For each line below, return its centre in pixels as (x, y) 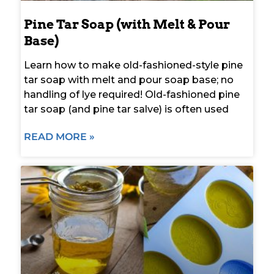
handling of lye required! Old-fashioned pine (132, 94)
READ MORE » (59, 136)
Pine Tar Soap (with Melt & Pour (127, 24)
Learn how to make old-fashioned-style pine (133, 65)
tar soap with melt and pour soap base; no (129, 80)
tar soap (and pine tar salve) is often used (126, 109)
